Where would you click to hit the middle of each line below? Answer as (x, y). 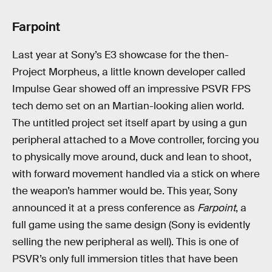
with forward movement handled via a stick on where (136, 174)
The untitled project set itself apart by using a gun (130, 123)
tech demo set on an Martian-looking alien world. (128, 106)
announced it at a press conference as (105, 208)
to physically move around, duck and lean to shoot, (132, 157)
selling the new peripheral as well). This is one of (125, 242)
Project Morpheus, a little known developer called (129, 72)
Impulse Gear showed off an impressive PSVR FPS (131, 89)
